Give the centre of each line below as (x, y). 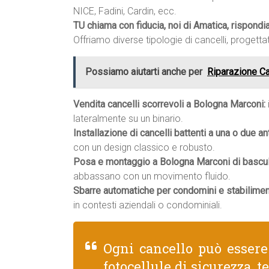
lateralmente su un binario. (128, 119)
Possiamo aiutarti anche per (144, 72)
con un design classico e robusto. (144, 147)
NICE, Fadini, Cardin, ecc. (125, 11)
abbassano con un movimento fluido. (152, 176)
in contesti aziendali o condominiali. (148, 205)
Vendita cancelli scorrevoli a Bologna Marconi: (169, 104)
